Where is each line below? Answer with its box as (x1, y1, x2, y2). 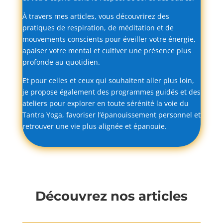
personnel (158, 110, 194, 120)
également (59, 87, 97, 97)
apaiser (22, 46, 49, 56)
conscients (67, 34, 105, 44)
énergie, (168, 34, 196, 44)
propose (30, 87, 60, 97)
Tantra (22, 110, 46, 120)
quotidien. (65, 57, 100, 67)
